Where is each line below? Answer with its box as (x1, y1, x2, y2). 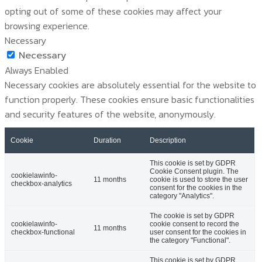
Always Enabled (5, 63, 68, 77)
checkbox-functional (11, 227, 75, 236)
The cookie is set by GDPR (150, 211, 235, 220)
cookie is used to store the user (150, 175, 248, 184)
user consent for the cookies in (150, 227, 246, 236)
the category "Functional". (150, 236, 230, 244)
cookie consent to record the (150, 219, 239, 228)
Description (150, 136, 186, 144)
